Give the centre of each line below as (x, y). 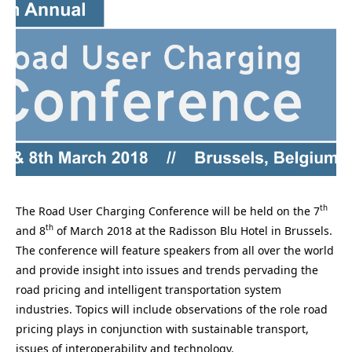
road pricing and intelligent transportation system (148, 289)
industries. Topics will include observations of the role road (172, 309)
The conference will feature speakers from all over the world (175, 250)
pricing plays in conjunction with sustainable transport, (162, 328)
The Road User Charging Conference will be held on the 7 (168, 211)
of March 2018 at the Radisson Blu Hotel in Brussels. (193, 230)
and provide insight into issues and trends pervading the (167, 269)
